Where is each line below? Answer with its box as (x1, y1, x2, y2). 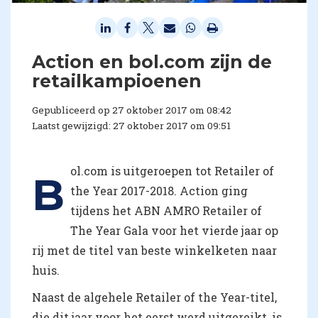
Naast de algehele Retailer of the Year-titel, (32, 289, 277, 305)
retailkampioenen (32, 70, 202, 92)
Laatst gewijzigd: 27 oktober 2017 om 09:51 (32, 119, 231, 132)
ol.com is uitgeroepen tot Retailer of (70, 163, 274, 178)
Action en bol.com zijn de (32, 50, 272, 72)
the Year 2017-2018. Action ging (70, 182, 248, 198)
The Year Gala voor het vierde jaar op (70, 222, 278, 238)
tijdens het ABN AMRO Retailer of (70, 202, 262, 218)
